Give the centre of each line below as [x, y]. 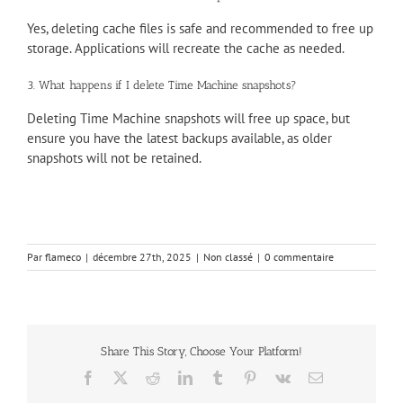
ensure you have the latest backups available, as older [179, 139]
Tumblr [244, 376]
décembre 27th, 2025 [142, 257]
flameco [63, 257]
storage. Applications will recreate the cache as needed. [186, 48]
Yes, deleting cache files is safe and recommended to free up [200, 28]
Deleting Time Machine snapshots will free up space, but [188, 119]
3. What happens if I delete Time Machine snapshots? [162, 85]
